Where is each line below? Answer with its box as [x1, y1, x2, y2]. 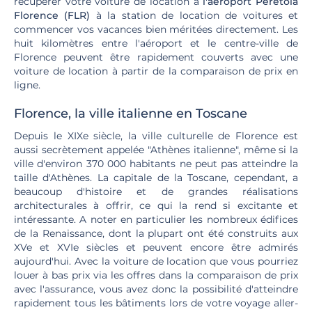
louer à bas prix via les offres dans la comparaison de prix [14, 269, 298, 281]
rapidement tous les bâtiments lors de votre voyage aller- [14, 297, 298, 309]
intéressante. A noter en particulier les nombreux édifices [14, 213, 298, 226]
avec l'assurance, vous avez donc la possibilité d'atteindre [14, 283, 298, 295]
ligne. [14, 79, 40, 91]
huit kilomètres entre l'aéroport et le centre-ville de [14, 37, 298, 49]
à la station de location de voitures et [95, 9, 299, 22]
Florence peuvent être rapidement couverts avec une [14, 51, 298, 63]
